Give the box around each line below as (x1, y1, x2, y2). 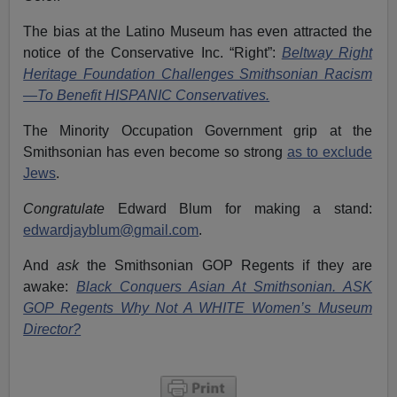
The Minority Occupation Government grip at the (23, 122, 372, 138)
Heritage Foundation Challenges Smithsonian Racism (23, 66, 372, 82)
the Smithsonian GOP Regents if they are (79, 257, 372, 273)
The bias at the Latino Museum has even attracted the (23, 23, 372, 39)
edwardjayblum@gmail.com (23, 222, 199, 237)
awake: (23, 278, 77, 294)
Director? (23, 321, 82, 337)
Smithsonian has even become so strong (23, 144, 287, 160)
